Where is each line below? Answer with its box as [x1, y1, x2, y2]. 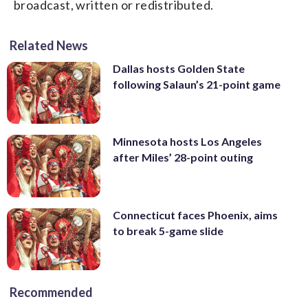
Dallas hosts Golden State [113, 61, 245, 75]
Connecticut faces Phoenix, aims [113, 208, 278, 221]
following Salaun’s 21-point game [113, 77, 280, 91]
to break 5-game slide [113, 223, 223, 237]
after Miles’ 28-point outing [113, 151, 253, 164]
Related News [10, 37, 88, 53]
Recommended [10, 285, 93, 300]
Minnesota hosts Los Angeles [113, 135, 262, 148]
